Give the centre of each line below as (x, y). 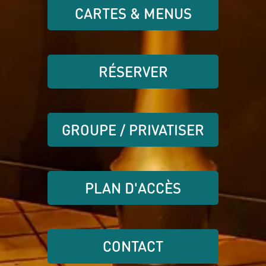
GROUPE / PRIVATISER (133, 130)
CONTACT (133, 246)
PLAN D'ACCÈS (133, 188)
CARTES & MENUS (133, 13)
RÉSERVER (133, 71)
